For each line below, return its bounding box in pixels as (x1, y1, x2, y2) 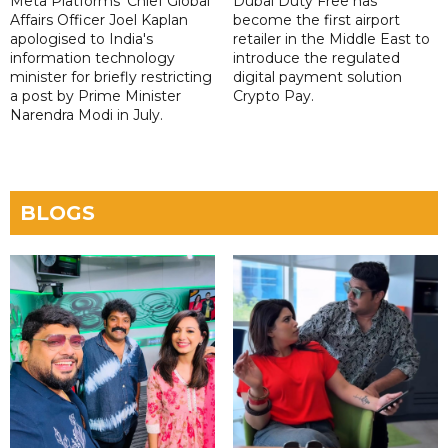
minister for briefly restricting (10, 68, 212, 87)
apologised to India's (10, 30, 153, 49)
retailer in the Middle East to (232, 30, 430, 49)
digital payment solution (232, 68, 402, 87)
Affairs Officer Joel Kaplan (10, 11, 188, 30)
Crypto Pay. (232, 87, 314, 106)
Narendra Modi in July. (10, 106, 163, 125)
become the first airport (232, 11, 400, 30)
